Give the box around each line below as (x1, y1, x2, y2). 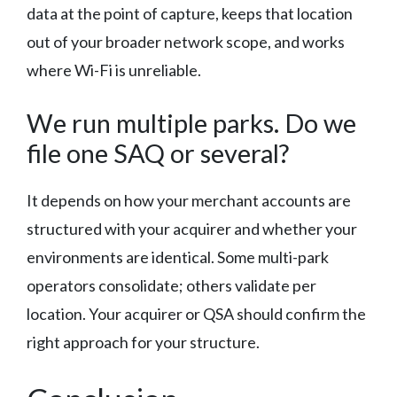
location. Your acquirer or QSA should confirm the (27, 303, 366, 323)
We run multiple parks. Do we (27, 106, 356, 138)
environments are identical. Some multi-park (27, 246, 329, 267)
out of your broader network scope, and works (27, 31, 345, 51)
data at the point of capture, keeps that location (27, 3, 353, 23)
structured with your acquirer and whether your (27, 218, 357, 238)
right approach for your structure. (27, 331, 260, 352)
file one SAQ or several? (27, 136, 289, 168)
